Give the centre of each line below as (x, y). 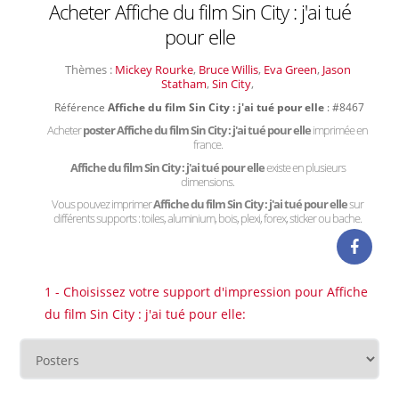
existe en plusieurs (305, 167)
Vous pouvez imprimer (102, 204)
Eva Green (290, 69)
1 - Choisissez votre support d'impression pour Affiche (206, 292)
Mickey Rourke (154, 69)
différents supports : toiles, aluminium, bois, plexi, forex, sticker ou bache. (208, 218)
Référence (81, 107)
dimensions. (208, 182)
